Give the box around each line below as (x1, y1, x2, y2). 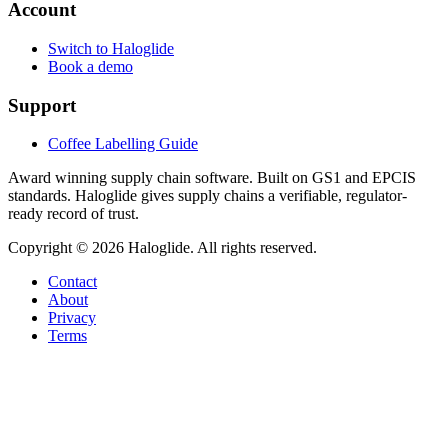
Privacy (48, 309, 96, 327)
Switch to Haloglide (48, 39, 174, 57)
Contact (48, 273, 97, 291)
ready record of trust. (8, 205, 139, 223)
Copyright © (8, 239, 92, 257)
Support (8, 94, 76, 116)
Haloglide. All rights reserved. (124, 239, 317, 257)
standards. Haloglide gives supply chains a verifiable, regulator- (8, 187, 407, 205)
